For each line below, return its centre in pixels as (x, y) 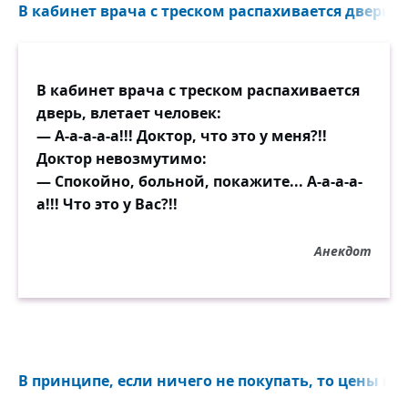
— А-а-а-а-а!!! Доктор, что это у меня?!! (182, 136)
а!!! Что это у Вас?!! (107, 204)
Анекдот (343, 251)
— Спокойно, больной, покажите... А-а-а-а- (199, 181)
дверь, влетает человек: (129, 113)
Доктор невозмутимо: (122, 158)
